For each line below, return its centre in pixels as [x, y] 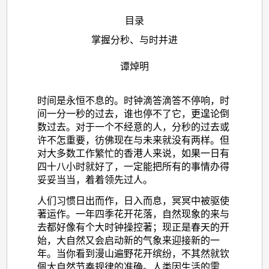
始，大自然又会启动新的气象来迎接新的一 [128, 240]
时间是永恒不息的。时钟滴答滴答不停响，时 [133, 100]
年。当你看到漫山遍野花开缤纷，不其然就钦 [133, 253]
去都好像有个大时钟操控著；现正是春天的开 [133, 227]
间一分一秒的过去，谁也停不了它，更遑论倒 [133, 113]
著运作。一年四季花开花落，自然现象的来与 [133, 214]
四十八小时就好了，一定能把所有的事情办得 [133, 166]
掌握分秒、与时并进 [134, 40]
